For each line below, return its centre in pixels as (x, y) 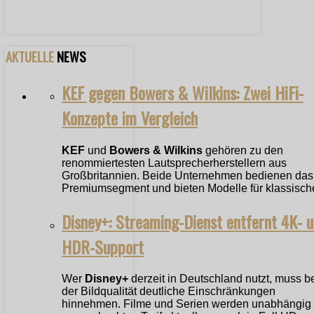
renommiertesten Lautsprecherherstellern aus (174, 163)
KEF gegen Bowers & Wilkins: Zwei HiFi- (183, 92)
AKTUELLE (31, 56)
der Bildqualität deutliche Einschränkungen (169, 292)
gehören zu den (243, 150)
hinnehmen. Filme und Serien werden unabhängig (186, 304)
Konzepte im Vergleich (130, 117)
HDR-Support (103, 246)
